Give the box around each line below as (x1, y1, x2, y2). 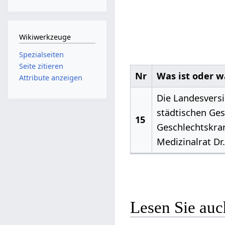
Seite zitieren (19, 61, 63, 71)
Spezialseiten (19, 49, 64, 59)
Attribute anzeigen (19, 73, 82, 83)
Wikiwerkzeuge (19, 32, 71, 42)
